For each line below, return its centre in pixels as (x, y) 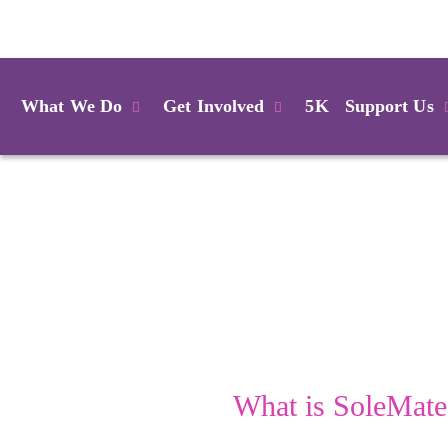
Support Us (389, 105)
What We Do (71, 105)
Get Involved (214, 105)
